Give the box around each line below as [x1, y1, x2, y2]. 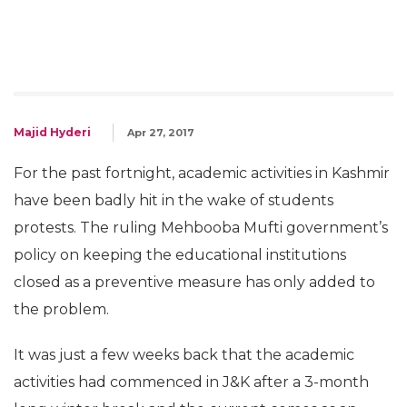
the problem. [14, 301, 109, 318]
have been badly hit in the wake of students [14, 192, 333, 209]
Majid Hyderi [14, 125, 91, 139]
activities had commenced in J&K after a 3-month [14, 373, 369, 391]
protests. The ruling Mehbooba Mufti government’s [14, 219, 388, 236]
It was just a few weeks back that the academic [14, 346, 354, 363]
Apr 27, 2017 [127, 126, 194, 139]
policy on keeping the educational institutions [14, 246, 346, 263]
